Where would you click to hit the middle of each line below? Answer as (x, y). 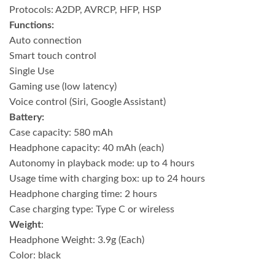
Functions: (32, 25)
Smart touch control (53, 56)
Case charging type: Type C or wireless (92, 209)
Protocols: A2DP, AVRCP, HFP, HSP (85, 10)
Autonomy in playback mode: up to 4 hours (102, 163)
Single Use (32, 71)
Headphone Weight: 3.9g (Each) (77, 240)
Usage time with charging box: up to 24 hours (107, 178)
